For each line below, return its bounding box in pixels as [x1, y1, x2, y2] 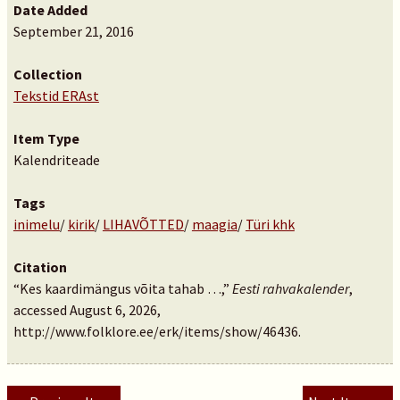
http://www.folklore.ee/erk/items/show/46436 [12, 322, 298, 340]
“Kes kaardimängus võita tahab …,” [12, 279, 232, 297]
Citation [12, 258, 67, 276]
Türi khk [245, 215, 295, 233]
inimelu [12, 215, 60, 233]
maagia [191, 215, 237, 233]
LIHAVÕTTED [102, 215, 184, 233]
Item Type [12, 129, 79, 147]
